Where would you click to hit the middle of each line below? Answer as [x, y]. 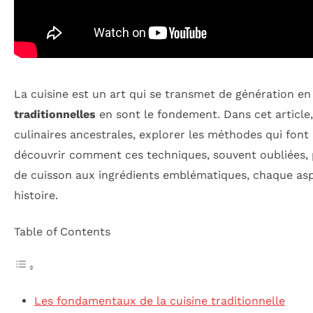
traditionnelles [55, 115]
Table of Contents [62, 231]
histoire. [36, 196]
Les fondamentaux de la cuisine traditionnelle [159, 301]
